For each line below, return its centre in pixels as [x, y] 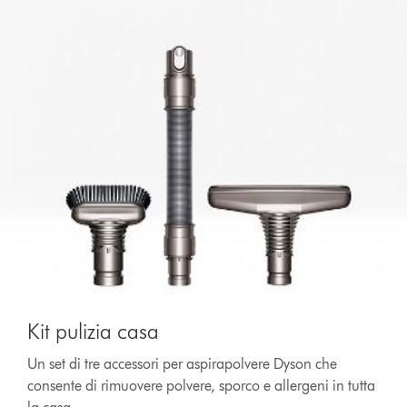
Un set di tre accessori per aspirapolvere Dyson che [183, 364]
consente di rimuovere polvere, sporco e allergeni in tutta [202, 386]
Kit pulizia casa [94, 332]
